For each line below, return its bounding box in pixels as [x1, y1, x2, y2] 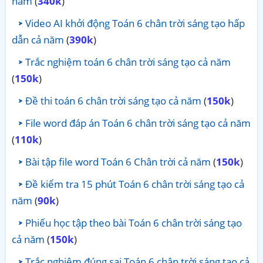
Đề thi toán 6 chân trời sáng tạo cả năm [25, 93, 201, 107]
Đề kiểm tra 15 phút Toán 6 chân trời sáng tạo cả [25, 177, 244, 191]
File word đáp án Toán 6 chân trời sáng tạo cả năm [25, 116, 251, 130]
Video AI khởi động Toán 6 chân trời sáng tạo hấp [25, 16, 245, 30]
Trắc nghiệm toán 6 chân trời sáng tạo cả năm [25, 55, 231, 69]
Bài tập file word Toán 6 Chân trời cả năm [25, 154, 211, 168]
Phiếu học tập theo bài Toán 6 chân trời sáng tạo [25, 215, 242, 230]
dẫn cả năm [12, 32, 64, 46]
